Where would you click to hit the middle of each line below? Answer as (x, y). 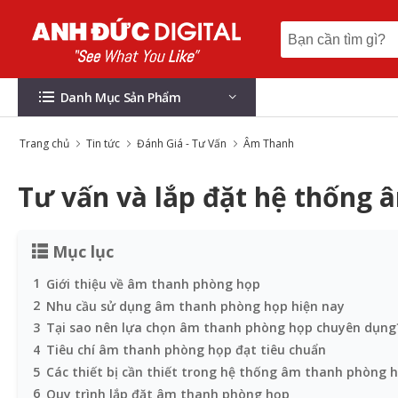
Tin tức (103, 143)
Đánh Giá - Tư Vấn (182, 143)
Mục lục (81, 251)
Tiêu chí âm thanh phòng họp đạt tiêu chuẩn (186, 349)
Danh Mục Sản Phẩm (120, 97)
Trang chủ (44, 143)
